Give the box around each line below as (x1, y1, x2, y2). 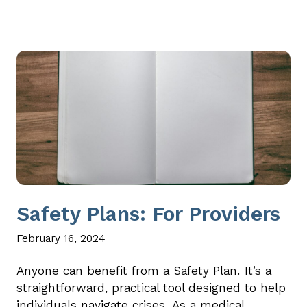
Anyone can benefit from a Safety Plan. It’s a (16, 262, 271, 278)
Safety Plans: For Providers (16, 201, 280, 226)
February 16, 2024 (16, 231, 106, 245)
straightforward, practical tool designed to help (16, 280, 286, 295)
